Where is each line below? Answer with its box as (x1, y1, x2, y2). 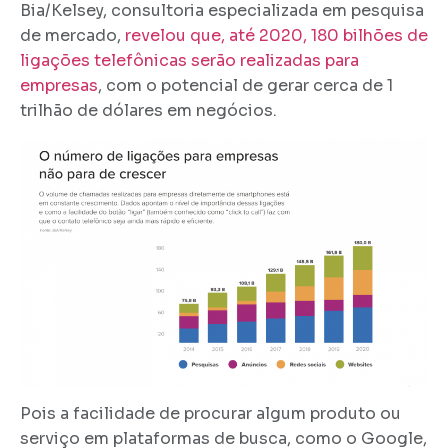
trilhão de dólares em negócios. (20, 100, 277, 122)
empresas (20, 75, 98, 97)
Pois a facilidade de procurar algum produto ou (20, 403, 401, 425)
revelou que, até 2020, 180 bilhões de (125, 25, 428, 47)
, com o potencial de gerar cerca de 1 (98, 75, 393, 97)
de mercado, (20, 25, 125, 47)
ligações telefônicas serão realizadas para (20, 50, 359, 72)
